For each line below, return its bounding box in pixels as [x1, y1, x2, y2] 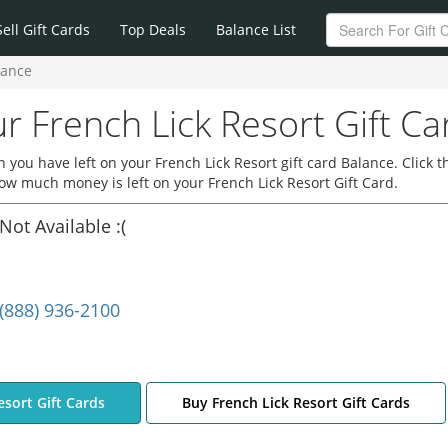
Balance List [216, 20, 296, 39]
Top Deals [120, 20, 186, 39]
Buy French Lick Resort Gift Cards [181, 393, 410, 412]
